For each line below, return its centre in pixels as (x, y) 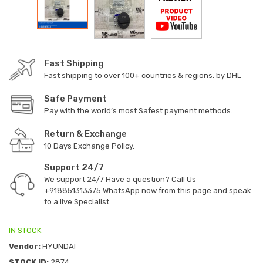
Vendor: (25, 246)
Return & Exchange (85, 134)
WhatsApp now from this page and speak (176, 190)
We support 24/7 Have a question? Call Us (120, 179)
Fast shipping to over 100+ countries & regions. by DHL (143, 75)
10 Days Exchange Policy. (89, 146)
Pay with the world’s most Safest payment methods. (138, 110)
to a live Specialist (77, 201)
